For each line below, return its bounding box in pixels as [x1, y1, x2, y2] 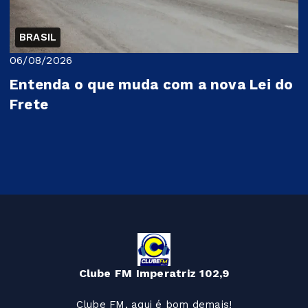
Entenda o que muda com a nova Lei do [10, 76, 294, 93]
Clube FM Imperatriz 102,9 [78, 267, 230, 280]
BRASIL [19, 31, 57, 43]
